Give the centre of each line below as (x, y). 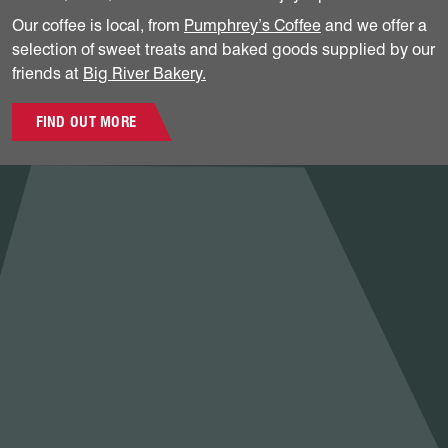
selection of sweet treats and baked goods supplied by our (223, 50)
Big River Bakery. (144, 74)
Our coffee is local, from (98, 26)
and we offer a (374, 26)
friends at (47, 74)
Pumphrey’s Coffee (252, 26)
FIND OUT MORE (86, 122)
